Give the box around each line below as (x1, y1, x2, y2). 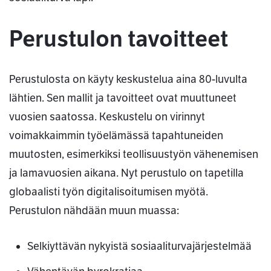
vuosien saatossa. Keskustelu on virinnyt (9, 110, 205, 124)
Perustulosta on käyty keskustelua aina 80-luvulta (9, 73, 247, 87)
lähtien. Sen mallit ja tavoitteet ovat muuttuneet (9, 91, 237, 105)
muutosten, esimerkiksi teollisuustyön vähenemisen (9, 148, 258, 162)
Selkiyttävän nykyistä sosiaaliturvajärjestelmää (27, 240, 252, 253)
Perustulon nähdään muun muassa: (9, 204, 179, 218)
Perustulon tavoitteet (9, 25, 228, 53)
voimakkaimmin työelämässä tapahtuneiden (9, 129, 223, 143)
